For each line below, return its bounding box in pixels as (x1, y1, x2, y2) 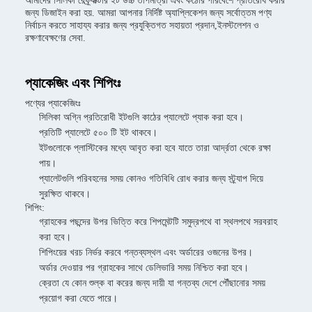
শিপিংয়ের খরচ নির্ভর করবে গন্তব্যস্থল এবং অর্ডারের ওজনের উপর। (39, 247, 253, 258)
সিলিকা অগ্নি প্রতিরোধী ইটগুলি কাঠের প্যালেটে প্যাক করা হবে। (39, 112, 244, 123)
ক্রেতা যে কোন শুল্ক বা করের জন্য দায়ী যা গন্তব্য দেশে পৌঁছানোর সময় (39, 278, 265, 288)
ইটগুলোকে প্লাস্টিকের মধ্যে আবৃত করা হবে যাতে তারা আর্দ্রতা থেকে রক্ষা (39, 143, 271, 153)
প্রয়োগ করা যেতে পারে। (39, 293, 118, 304)
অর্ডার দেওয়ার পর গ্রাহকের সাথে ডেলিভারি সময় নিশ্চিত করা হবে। (39, 263, 249, 273)
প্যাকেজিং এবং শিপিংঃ (25, 75, 120, 91)
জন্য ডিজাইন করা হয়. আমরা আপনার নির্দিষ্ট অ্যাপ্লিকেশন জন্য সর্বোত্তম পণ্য (25, 8, 272, 18)
